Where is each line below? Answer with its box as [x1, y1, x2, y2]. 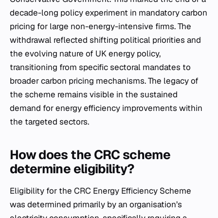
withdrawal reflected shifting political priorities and [10, 35, 201, 45]
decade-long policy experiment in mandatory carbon [10, 7, 207, 18]
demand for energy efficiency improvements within [10, 103, 202, 113]
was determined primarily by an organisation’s [10, 199, 182, 210]
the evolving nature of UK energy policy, [10, 48, 161, 59]
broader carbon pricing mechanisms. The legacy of [10, 75, 199, 86]
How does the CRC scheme [10, 146, 171, 163]
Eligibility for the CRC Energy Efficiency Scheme [10, 185, 191, 196]
